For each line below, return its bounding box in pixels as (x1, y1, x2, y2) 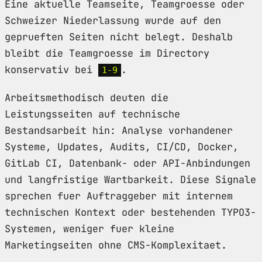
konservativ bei (5, 63, 98, 76)
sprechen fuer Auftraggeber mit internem (5, 189, 233, 202)
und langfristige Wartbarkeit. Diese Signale (5, 173, 256, 186)
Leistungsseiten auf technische (5, 107, 180, 120)
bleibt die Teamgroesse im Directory (5, 46, 209, 60)
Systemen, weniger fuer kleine (5, 222, 174, 235)
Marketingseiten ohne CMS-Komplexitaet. (5, 238, 227, 251)
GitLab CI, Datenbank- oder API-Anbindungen (5, 156, 250, 170)
